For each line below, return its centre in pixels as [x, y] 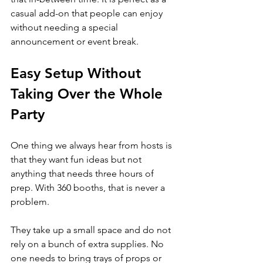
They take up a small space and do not [92, 230]
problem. [30, 202]
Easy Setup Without [78, 73]
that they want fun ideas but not [77, 159]
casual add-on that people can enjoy [88, 13]
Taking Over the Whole [89, 94]
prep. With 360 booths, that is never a [89, 188]
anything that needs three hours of [83, 173]
